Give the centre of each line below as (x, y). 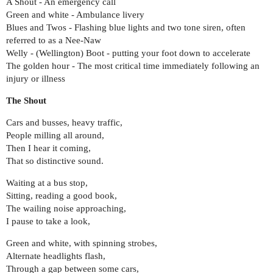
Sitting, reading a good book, (62, 195)
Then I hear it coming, (48, 148)
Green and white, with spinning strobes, (82, 243)
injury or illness (36, 78)
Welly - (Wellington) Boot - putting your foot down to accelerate (128, 53)
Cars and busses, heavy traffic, (64, 122)
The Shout (26, 100)
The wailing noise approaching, (66, 208)
